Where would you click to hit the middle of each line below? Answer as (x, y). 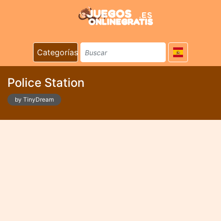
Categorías (57, 52)
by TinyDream (34, 99)
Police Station (46, 83)
